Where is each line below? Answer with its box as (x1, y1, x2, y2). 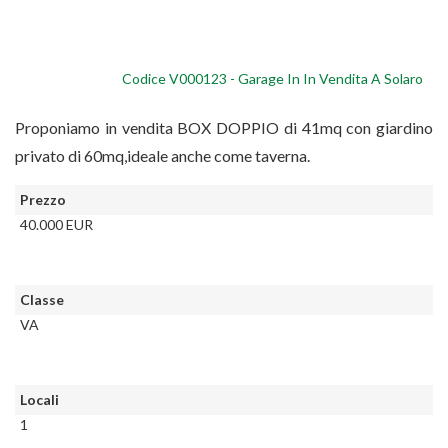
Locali (20, 391, 59, 409)
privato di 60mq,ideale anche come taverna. (15, 146, 310, 166)
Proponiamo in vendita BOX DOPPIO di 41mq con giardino (15, 118, 433, 138)
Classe (20, 291, 64, 309)
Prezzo (20, 191, 66, 209)
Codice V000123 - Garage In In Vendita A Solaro (122, 70, 423, 88)
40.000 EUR (20, 216, 93, 234)
